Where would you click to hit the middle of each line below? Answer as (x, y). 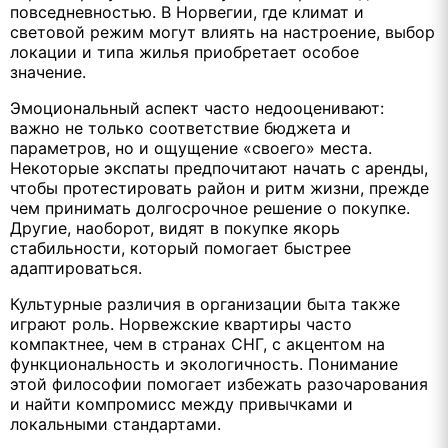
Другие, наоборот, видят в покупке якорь (175, 227)
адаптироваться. (76, 267)
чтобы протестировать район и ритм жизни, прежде (219, 187)
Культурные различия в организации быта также (205, 303)
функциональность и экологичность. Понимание (204, 363)
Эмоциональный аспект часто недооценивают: (197, 107)
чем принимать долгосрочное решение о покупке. (210, 207)
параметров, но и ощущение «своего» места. (191, 147)
